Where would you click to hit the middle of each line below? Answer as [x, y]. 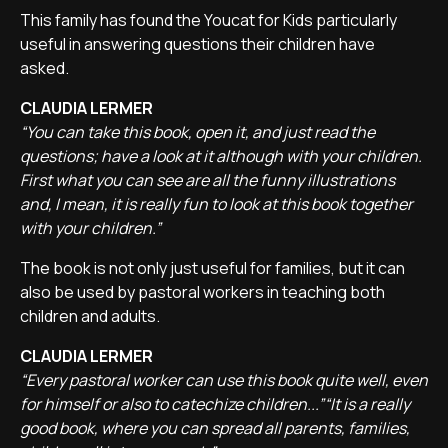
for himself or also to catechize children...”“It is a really [215, 404]
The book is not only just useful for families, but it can [212, 268]
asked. [47, 68]
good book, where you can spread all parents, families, [215, 428]
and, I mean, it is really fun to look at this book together [216, 204]
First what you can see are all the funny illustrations [207, 180]
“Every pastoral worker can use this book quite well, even [224, 380]
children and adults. [91, 316]
